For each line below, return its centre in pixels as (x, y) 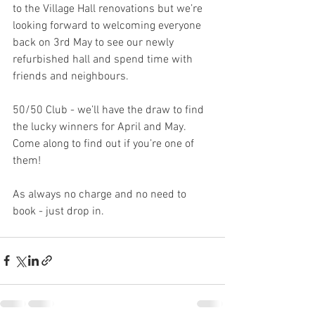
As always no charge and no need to (101, 194)
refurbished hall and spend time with (104, 59)
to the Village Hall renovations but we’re (109, 9)
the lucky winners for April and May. (101, 127)
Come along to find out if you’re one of (105, 144)
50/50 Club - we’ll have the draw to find (110, 110)
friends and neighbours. (72, 76)
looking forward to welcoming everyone (108, 26)
